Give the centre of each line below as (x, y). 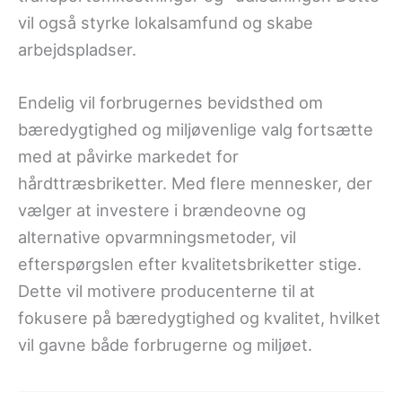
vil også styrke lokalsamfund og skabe (166, 23)
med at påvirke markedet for (128, 157)
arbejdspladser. (77, 50)
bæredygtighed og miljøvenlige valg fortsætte (196, 130)
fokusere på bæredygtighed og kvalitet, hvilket (199, 318)
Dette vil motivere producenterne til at (166, 291)
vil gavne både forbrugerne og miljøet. (165, 345)
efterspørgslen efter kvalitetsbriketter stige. (190, 264)
